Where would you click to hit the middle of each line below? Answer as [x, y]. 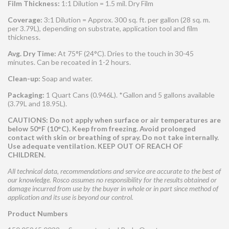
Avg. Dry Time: [32, 54]
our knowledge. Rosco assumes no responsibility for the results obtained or [112, 180]
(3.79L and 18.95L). [37, 104]
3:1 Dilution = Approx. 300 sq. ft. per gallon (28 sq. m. [126, 20]
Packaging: [26, 95]
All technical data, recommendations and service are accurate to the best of [114, 171]
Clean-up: [24, 79]
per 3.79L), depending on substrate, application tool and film [103, 29]
